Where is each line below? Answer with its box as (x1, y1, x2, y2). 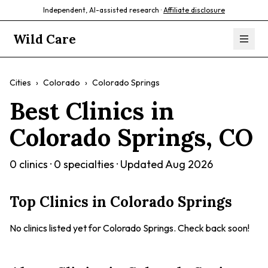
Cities (10, 77, 31, 88)
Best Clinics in (10, 96, 174, 126)
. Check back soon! (173, 222, 249, 234)
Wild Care (13, 31, 77, 47)
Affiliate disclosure (163, 5, 225, 14)
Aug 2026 (165, 157, 213, 171)
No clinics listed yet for (10, 222, 103, 234)
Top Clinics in (10, 193, 110, 211)
